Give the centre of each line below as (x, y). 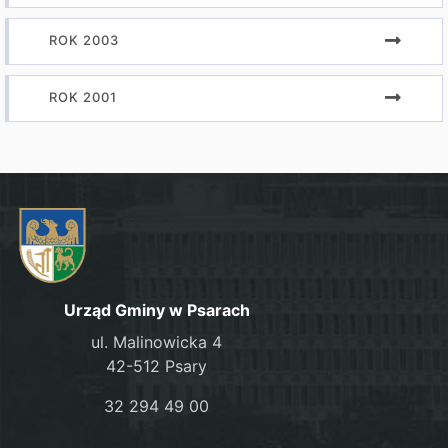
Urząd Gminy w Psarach (156, 309)
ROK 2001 (83, 97)
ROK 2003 (84, 40)
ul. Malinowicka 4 (157, 341)
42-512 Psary (157, 365)
